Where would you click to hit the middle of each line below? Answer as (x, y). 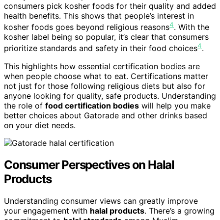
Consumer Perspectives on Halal (89, 165)
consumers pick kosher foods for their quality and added (110, 6)
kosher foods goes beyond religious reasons (87, 27)
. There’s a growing (179, 210)
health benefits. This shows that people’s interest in (99, 16)
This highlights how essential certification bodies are (102, 66)
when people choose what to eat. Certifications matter (106, 76)
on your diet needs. (40, 125)
